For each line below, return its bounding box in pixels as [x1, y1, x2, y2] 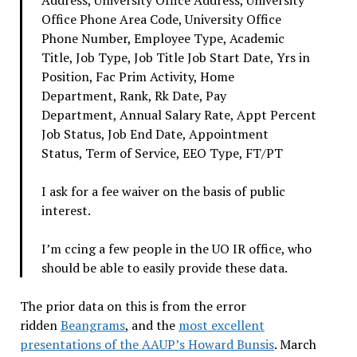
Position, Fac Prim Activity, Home [41, 67, 234, 85]
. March [273, 335, 316, 353]
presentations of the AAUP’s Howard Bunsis [19, 335, 274, 353]
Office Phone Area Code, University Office [41, 10, 281, 28]
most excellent [178, 316, 265, 334]
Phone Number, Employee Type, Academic [41, 29, 284, 47]
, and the [124, 316, 178, 334]
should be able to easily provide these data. [41, 258, 288, 277]
